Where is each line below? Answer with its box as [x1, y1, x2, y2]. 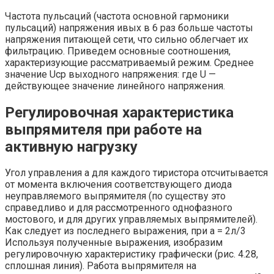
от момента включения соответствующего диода [5, 179, 232, 191]
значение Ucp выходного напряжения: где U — [5, 68, 216, 80]
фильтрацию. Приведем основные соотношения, [5, 45, 231, 57]
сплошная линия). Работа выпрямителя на [5, 260, 196, 272]
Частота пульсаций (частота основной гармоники [5, 10, 229, 22]
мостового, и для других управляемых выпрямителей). [5, 213, 257, 226]
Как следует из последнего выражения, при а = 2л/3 [5, 225, 246, 237]
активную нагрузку [5, 138, 138, 155]
